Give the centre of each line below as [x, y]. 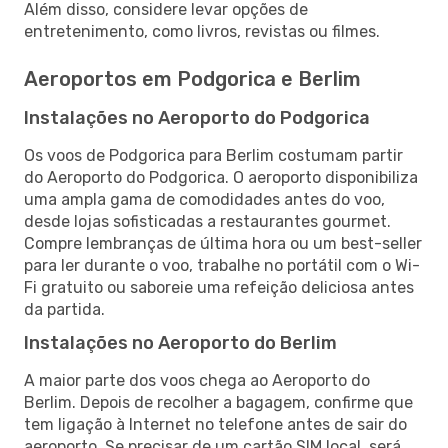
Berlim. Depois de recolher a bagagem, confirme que [218, 402]
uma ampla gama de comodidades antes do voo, [204, 199]
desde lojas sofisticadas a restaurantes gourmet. [207, 221]
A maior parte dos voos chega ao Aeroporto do [197, 380]
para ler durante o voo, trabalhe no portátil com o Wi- [222, 265]
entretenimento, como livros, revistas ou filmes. [202, 31]
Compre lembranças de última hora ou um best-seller [223, 243]
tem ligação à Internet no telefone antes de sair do [215, 424]
